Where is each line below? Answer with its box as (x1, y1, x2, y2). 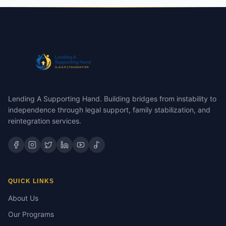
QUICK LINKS (8, 178, 54, 185)
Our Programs (8, 210, 54, 218)
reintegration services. (8, 117, 81, 125)
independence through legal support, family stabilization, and (8, 105, 210, 114)
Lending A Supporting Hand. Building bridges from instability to (8, 94, 216, 103)
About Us (8, 194, 38, 202)
